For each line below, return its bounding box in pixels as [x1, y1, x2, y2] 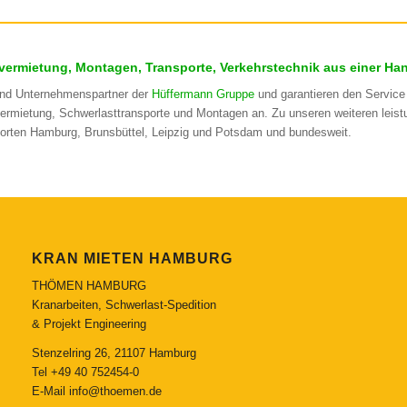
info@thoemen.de [68, 384, 162, 399]
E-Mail [31, 384, 69, 399]
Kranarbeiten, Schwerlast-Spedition [31, 297, 216, 312]
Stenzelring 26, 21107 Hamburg [31, 346, 196, 361]
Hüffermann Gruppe [152, 87, 254, 102]
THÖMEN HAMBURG [31, 278, 146, 293]
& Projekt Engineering [31, 316, 146, 331]
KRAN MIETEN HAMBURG [31, 250, 233, 266]
